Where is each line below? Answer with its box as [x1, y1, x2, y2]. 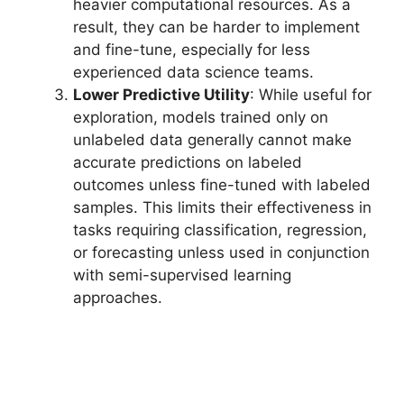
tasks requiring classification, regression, [73, 221, 367, 240]
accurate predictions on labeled [73, 153, 302, 172]
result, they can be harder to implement [73, 18, 360, 37]
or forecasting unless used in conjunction [73, 243, 370, 262]
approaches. [73, 289, 162, 308]
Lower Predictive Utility [73, 86, 250, 105]
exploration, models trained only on [73, 108, 328, 127]
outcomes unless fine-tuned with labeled [73, 176, 371, 195]
